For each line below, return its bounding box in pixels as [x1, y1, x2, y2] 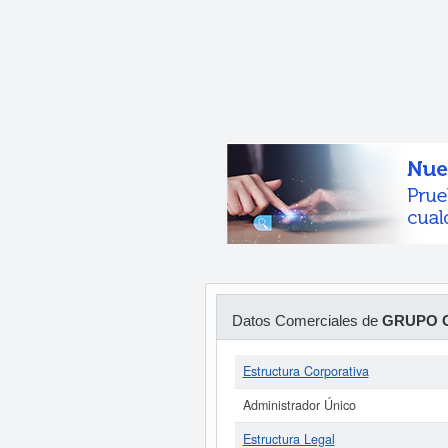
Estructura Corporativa [242, 362, 369, 380]
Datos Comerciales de [231, 312, 382, 329]
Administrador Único [242, 396, 356, 414]
